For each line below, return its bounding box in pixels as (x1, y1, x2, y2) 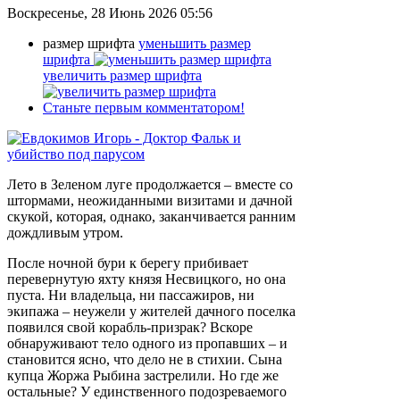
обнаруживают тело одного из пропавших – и (7, 335, 287, 351)
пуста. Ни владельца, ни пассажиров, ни (7, 287, 254, 303)
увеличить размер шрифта (43, 67, 202, 83)
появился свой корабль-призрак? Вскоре (7, 319, 253, 335)
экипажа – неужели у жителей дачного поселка (7, 303, 296, 319)
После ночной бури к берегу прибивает (7, 254, 248, 271)
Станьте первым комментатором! (43, 99, 245, 115)
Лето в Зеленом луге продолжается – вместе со (7, 176, 293, 192)
